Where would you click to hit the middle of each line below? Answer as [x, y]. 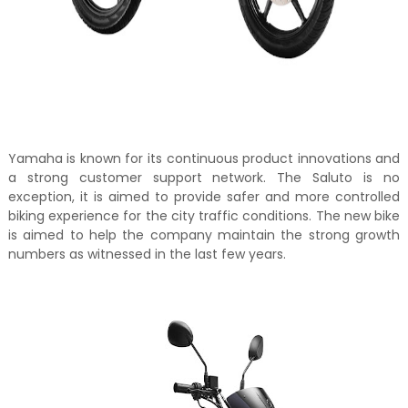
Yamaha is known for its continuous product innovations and [204, 159]
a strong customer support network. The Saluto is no [204, 178]
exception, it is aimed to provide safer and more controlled [204, 197]
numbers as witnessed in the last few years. [147, 255]
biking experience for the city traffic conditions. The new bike [204, 216]
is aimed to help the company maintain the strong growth [204, 235]
